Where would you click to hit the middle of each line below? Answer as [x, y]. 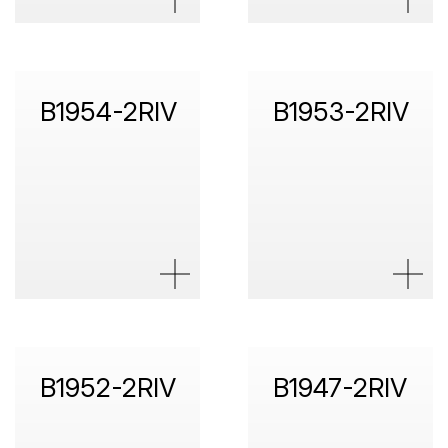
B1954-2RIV [108, 111]
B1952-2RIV [108, 387]
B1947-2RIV [339, 387]
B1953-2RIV [340, 111]
